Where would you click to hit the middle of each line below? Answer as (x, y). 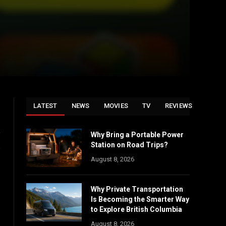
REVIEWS (179, 106)
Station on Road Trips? (129, 145)
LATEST (45, 106)
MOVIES (116, 106)
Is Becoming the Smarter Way (140, 199)
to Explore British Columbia (136, 209)
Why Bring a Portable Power (137, 135)
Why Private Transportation (137, 189)
